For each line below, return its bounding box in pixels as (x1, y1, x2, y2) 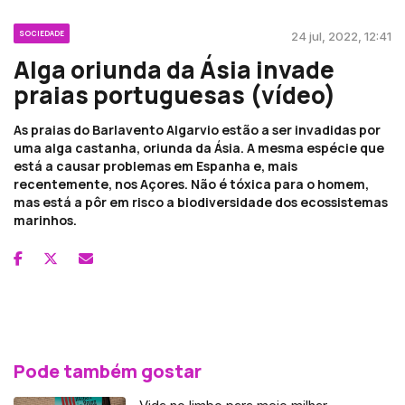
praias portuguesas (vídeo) (14, 78, 335, 111)
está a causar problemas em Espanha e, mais (14, 156, 297, 174)
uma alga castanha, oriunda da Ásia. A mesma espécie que (14, 138, 384, 156)
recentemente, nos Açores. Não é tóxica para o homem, (14, 174, 369, 193)
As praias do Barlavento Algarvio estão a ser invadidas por (14, 120, 381, 138)
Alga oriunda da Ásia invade (14, 52, 334, 86)
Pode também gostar (14, 358, 202, 383)
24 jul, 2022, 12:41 (291, 28, 391, 43)
